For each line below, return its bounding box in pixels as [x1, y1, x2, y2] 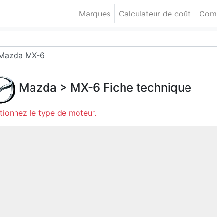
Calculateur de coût [119, 9, 191, 19]
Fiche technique [100, 80, 191, 94]
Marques [79, 9, 111, 19]
